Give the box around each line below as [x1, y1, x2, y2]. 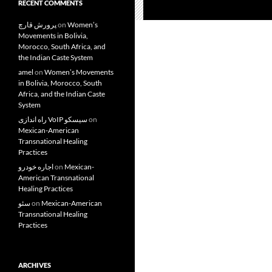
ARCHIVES [18, 261, 51, 269]
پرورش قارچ [18, 20, 56, 29]
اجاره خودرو [18, 162, 53, 171]
